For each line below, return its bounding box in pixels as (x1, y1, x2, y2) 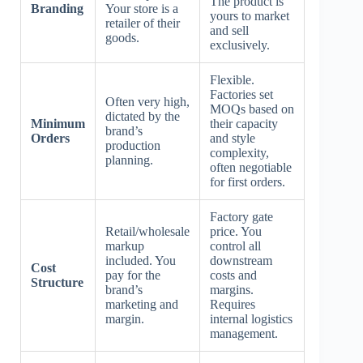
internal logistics (210, 312, 293, 326)
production (105, 139, 160, 152)
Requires (210, 297, 255, 311)
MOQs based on (210, 102, 294, 116)
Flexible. (210, 73, 254, 87)
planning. (105, 153, 153, 167)
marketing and (105, 297, 178, 311)
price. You (210, 224, 262, 238)
